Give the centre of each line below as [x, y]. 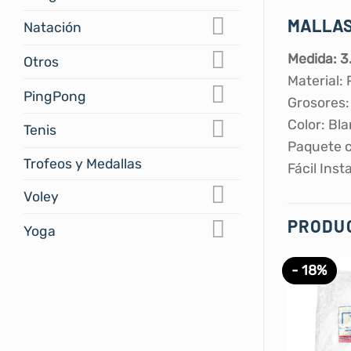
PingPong [55, 96]
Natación [52, 28]
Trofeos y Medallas [83, 163]
